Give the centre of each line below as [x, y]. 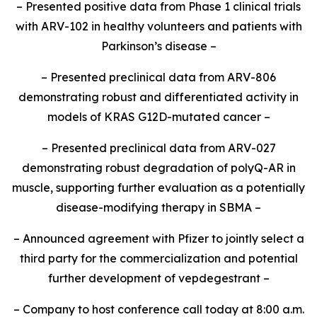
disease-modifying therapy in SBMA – [158, 207]
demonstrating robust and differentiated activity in [158, 97]
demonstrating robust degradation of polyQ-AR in [158, 168]
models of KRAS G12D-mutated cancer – [158, 117]
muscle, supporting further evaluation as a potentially [158, 188]
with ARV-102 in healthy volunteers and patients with [158, 26]
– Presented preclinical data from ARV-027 [158, 148]
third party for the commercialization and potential [158, 258]
